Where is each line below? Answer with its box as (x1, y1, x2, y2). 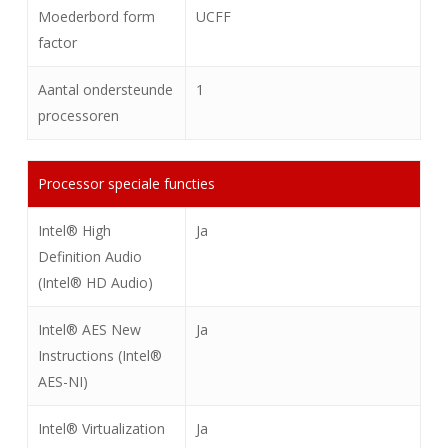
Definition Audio (37, 247, 142, 266)
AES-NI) (37, 372, 88, 391)
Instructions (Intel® (37, 346, 162, 365)
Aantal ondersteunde (37, 80, 173, 99)
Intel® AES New (37, 320, 141, 339)
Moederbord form (37, 7, 155, 26)
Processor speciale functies (37, 174, 215, 193)
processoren (37, 106, 119, 125)
